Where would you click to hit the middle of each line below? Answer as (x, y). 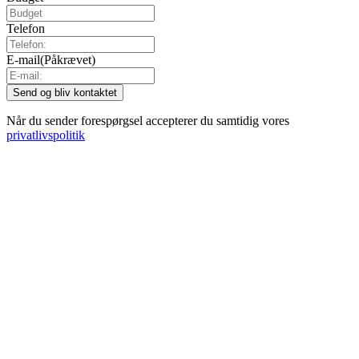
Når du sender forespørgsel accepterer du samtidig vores (148, 120)
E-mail (23, 59)
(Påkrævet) (68, 59)
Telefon (26, 28)
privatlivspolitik (46, 135)
